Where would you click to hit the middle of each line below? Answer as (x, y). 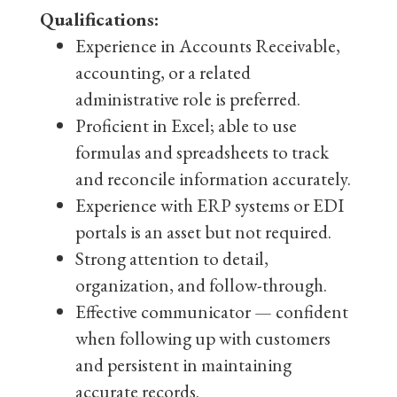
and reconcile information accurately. (213, 179)
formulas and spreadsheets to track (202, 152)
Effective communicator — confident (212, 311)
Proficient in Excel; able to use (186, 125)
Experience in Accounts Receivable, (208, 46)
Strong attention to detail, (172, 258)
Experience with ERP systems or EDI (210, 205)
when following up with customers (203, 338)
